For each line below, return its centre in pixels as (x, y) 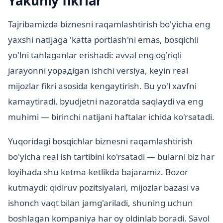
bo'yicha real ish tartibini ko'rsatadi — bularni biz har (111, 157)
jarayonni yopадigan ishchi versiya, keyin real (98, 71)
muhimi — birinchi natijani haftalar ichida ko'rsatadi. (111, 117)
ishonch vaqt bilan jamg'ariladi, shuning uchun (101, 203)
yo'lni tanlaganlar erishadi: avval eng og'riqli (95, 55)
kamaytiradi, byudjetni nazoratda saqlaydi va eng (106, 102)
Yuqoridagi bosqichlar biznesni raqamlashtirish (100, 141)
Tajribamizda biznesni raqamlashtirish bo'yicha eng (109, 24)
